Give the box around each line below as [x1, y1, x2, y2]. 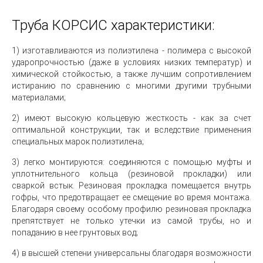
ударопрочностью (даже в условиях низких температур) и [12, 58, 251, 67]
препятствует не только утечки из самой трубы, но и [12, 216, 251, 225]
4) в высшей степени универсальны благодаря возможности [12, 248, 251, 258]
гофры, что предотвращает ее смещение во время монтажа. [12, 193, 251, 202]
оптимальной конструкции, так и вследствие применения [12, 125, 251, 134]
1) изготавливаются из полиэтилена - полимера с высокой [12, 46, 251, 55]
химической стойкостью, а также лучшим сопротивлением [12, 69, 251, 79]
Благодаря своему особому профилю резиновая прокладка [12, 204, 251, 214]
